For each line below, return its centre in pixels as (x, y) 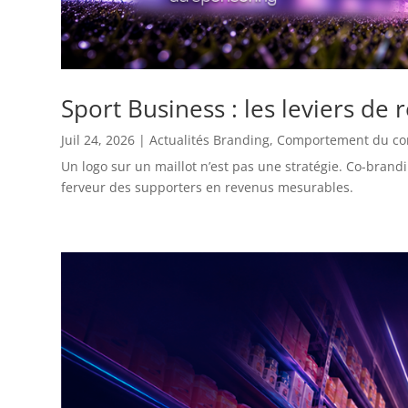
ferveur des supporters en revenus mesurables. (208, 188)
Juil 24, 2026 (98, 140)
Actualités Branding (210, 140)
